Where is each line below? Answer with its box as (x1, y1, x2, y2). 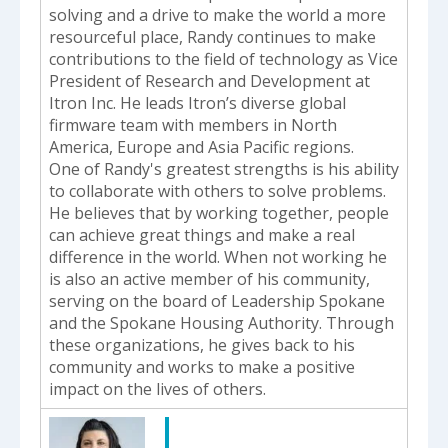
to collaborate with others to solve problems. (49, 179, 386, 202)
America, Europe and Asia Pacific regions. (49, 135, 354, 158)
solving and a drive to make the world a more (49, 3, 386, 26)
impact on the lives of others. (49, 377, 266, 400)
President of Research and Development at (49, 69, 370, 92)
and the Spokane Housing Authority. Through (49, 311, 394, 334)
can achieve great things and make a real (49, 223, 355, 246)
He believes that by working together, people (49, 201, 389, 224)
